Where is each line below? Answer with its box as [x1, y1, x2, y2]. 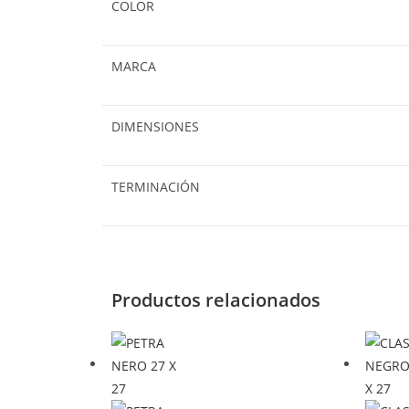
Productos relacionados [111, 287, 320, 312]
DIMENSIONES [111, 118, 199, 135]
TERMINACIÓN [111, 178, 200, 195]
